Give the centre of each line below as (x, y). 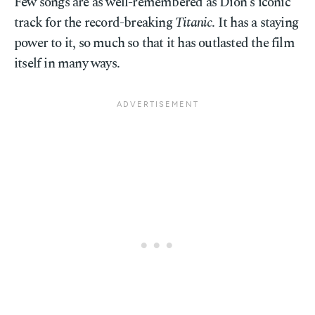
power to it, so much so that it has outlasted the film (154, 43)
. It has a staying (255, 23)
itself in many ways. (67, 64)
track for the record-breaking (95, 23)
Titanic (194, 23)
